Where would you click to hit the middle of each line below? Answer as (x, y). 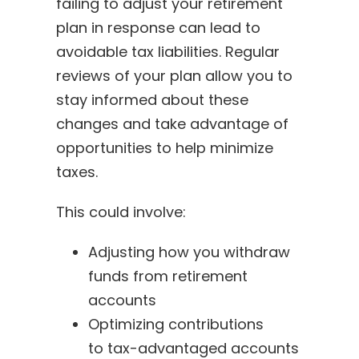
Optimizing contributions (175, 324)
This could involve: (121, 212)
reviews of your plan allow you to (174, 75)
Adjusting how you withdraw (189, 252)
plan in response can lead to (158, 27)
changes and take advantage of (172, 123)
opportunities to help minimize (164, 147)
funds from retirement (167, 276)
